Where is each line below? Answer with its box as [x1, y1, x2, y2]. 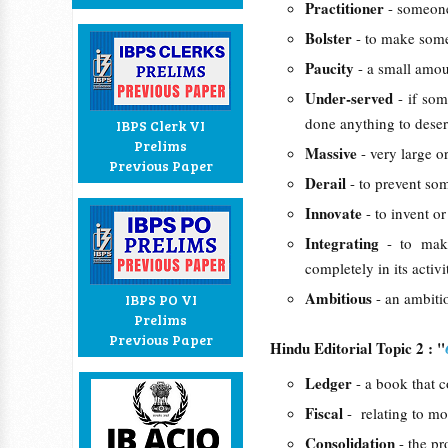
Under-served [305, 87, 398, 109]
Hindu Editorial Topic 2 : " [270, 337, 445, 359]
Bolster [305, 27, 356, 49]
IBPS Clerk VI [116, 116, 205, 135]
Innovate [305, 202, 366, 224]
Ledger [305, 372, 356, 394]
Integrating [305, 232, 388, 254]
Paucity [305, 57, 358, 79]
